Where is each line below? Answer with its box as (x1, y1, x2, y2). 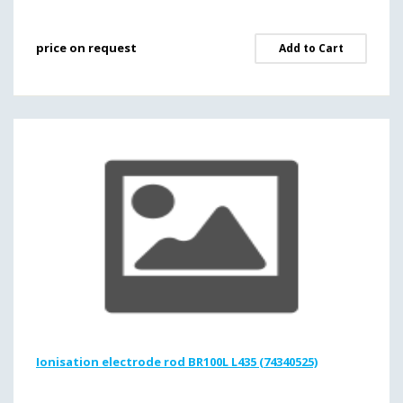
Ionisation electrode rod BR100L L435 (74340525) (36, 354, 318, 370)
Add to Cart (278, 40, 344, 56)
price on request (36, 40, 137, 56)
